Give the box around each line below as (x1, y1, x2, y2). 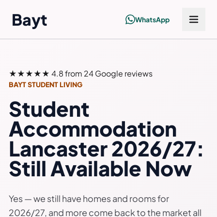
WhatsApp (135, 15, 170, 24)
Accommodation (9, 115, 177, 141)
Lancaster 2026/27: (9, 135, 204, 161)
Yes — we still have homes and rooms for (9, 193, 169, 204)
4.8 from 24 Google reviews (51, 68, 153, 78)
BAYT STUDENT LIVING (9, 80, 82, 89)
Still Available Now (9, 155, 192, 181)
